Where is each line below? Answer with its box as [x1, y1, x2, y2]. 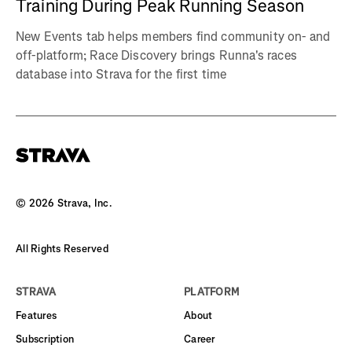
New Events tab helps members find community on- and [16, 27, 331, 45]
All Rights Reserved [16, 241, 108, 255]
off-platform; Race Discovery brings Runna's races [16, 46, 297, 64]
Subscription [16, 332, 75, 346]
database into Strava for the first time [16, 65, 227, 82]
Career [184, 332, 215, 346]
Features [16, 308, 57, 322]
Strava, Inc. [54, 196, 112, 210]
